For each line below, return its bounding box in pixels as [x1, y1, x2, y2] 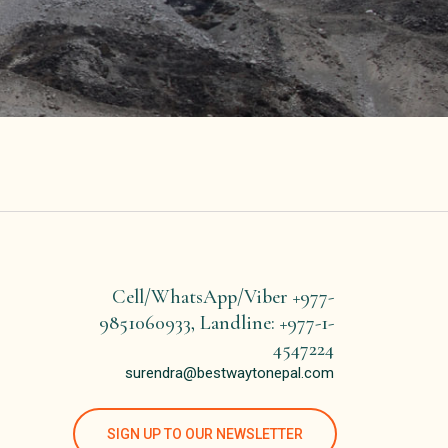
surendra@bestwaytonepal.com [125, 364, 334, 383]
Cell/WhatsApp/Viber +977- [112, 285, 334, 310]
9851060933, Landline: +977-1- [99, 311, 334, 336]
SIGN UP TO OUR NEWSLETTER [107, 426, 303, 443]
